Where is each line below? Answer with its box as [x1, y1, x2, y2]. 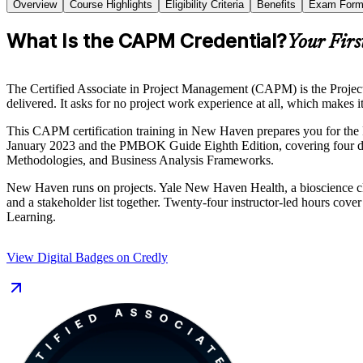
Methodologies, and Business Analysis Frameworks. [6, 152, 274, 167]
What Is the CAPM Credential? [6, 28, 287, 53]
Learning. [6, 209, 56, 224]
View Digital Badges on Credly [6, 250, 168, 264]
